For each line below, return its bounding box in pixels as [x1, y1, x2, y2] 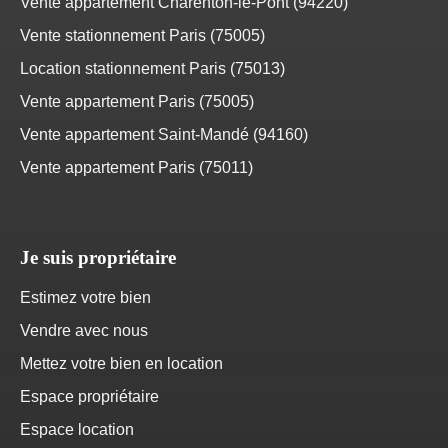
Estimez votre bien [20, 288, 151, 306]
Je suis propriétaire [20, 246, 176, 268]
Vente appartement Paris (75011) [20, 158, 253, 176]
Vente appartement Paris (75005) [20, 92, 254, 110]
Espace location [20, 420, 134, 438]
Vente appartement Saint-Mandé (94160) [20, 125, 308, 143]
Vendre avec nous [20, 321, 148, 339]
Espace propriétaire [20, 387, 159, 405]
